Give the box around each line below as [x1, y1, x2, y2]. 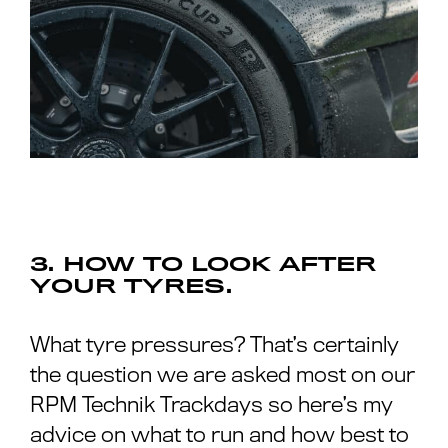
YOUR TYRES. [30, 276, 233, 297]
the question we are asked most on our [30, 362, 415, 387]
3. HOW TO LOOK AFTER [30, 254, 376, 275]
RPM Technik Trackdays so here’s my [30, 392, 393, 417]
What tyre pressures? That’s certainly [30, 332, 399, 357]
